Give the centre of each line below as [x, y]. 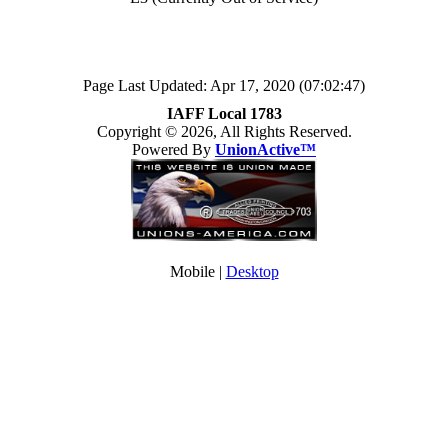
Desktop [252, 271]
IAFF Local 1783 [224, 113]
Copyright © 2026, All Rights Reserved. [224, 131]
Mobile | [197, 271]
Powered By [173, 149]
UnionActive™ [265, 149]
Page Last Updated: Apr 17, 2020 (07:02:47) [224, 85]
